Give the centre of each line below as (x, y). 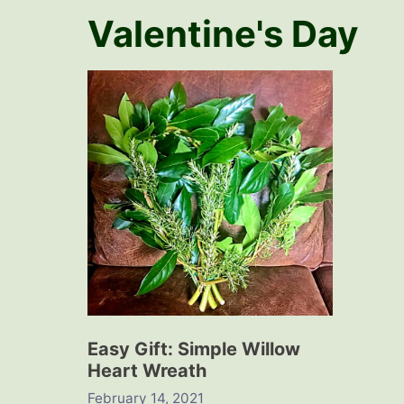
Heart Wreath (147, 371)
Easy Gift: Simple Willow (194, 349)
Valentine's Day (223, 34)
